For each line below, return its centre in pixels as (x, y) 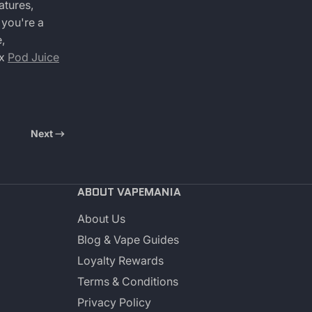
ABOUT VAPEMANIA (129, 192)
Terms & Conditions (128, 281)
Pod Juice (33, 57)
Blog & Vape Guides (128, 239)
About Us (101, 218)
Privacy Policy (114, 302)
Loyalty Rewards (120, 260)
